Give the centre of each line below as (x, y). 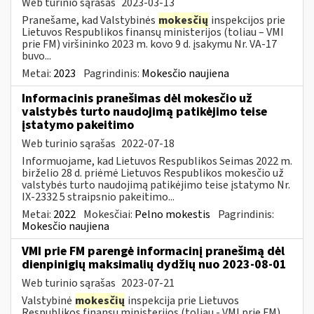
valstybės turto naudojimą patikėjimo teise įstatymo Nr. (156, 185)
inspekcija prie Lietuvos (182, 300)
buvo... (36, 56)
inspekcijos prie (247, 20)
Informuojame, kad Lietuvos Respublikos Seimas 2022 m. (157, 161)
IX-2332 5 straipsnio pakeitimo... (98, 197)
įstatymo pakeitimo (78, 125)
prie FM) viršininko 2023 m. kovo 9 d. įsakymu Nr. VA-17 (149, 44)
